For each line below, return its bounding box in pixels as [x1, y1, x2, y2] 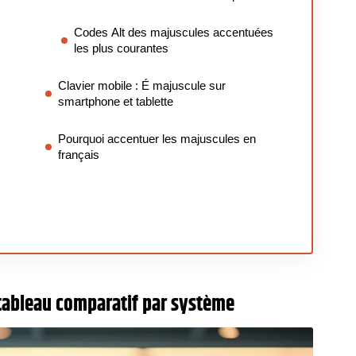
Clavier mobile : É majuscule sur [58, 79, 226, 92]
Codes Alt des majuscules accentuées [74, 25, 273, 39]
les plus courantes [74, 41, 168, 55]
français [58, 148, 99, 161]
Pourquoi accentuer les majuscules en [58, 132, 256, 145]
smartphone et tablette [58, 95, 173, 108]
